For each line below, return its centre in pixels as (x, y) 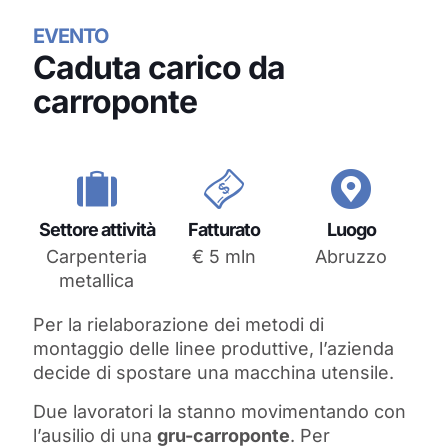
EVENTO (70, 36)
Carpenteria (97, 257)
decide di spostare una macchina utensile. (213, 373)
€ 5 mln (223, 257)
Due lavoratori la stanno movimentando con (219, 412)
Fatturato (223, 230)
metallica (97, 281)
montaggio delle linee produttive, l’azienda (213, 349)
